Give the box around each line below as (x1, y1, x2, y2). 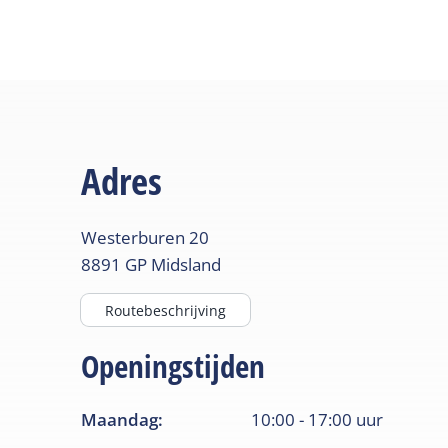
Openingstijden (81, 345, 266, 388)
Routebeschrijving (105, 300, 227, 320)
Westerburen (81, 226, 186, 250)
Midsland (151, 253, 222, 277)
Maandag (81, 408, 159, 432)
